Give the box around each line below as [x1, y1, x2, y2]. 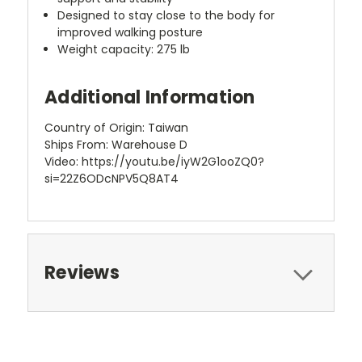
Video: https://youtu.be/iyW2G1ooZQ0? [44, 153, 264, 170]
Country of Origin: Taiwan [44, 119, 188, 136]
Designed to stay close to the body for [57, 6, 276, 23]
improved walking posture [57, 23, 204, 40]
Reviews [44, 259, 120, 285]
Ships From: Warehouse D [44, 136, 187, 153]
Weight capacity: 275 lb [57, 40, 191, 57]
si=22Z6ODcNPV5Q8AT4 [44, 170, 179, 187]
